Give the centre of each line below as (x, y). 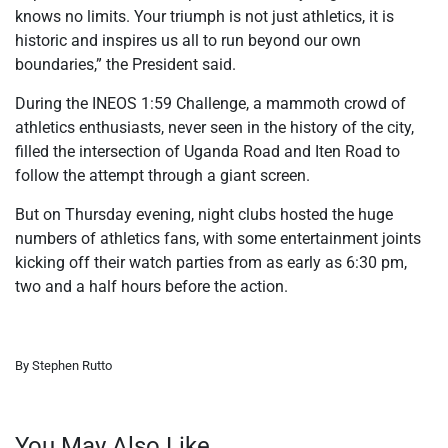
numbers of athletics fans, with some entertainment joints (218, 239)
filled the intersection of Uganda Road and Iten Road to (207, 152)
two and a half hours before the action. (151, 287)
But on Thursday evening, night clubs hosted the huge (204, 215)
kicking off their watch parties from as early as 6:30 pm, (211, 263)
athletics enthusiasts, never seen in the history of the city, (214, 128)
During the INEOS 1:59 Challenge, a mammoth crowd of (210, 104)
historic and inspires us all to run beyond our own (188, 41)
